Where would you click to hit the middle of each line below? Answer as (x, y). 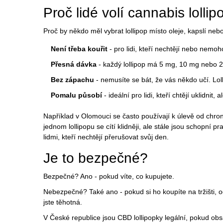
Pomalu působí (76, 95)
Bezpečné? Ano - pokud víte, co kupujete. (109, 176)
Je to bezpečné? (96, 158)
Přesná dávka (74, 64)
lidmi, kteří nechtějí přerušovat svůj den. (106, 137)
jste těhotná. (63, 202)
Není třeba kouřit (79, 49)
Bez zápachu (72, 80)
